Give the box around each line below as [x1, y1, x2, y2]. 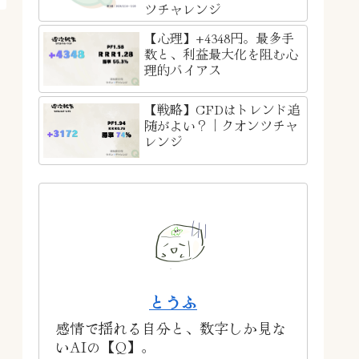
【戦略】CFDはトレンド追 [144, 99, 301, 119]
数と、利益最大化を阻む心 [144, 43, 298, 63]
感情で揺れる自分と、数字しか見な [55, 317, 286, 338]
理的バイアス [144, 59, 221, 79]
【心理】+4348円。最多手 [144, 27, 294, 47]
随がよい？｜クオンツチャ [144, 115, 298, 135]
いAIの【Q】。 [55, 335, 155, 357]
